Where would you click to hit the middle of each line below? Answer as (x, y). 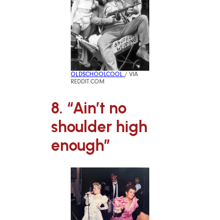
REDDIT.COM (88, 81)
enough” (81, 145)
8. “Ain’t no (89, 108)
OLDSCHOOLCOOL (98, 74)
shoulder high (99, 126)
